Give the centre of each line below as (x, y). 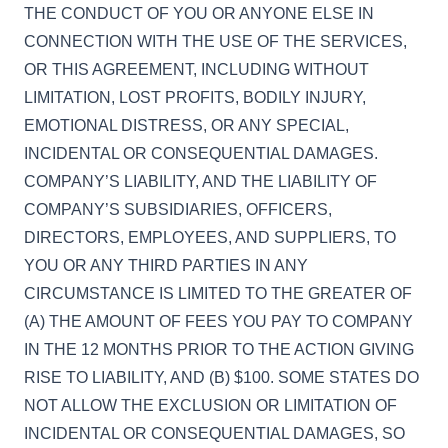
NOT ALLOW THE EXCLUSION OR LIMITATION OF (210, 405)
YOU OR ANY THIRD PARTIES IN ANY (166, 265)
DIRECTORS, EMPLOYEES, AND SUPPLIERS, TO (210, 237)
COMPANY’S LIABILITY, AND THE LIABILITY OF (200, 181)
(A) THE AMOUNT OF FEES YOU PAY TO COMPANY (218, 321)
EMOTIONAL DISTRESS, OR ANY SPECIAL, (186, 125)
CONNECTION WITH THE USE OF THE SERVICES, (215, 41)
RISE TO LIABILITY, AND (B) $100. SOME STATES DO (221, 377)
